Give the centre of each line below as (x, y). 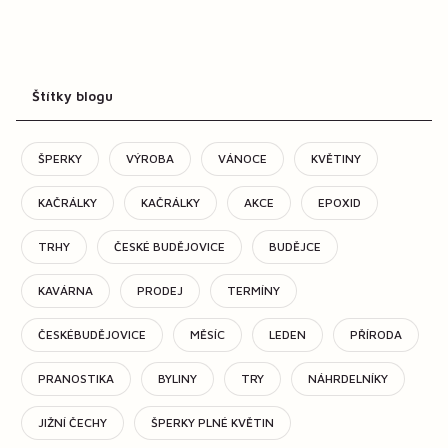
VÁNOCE (242, 158)
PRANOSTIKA (76, 378)
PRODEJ (160, 290)
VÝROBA (150, 158)
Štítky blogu (72, 95)
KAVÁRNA (65, 290)
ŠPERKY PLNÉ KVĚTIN (212, 422)
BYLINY (177, 378)
